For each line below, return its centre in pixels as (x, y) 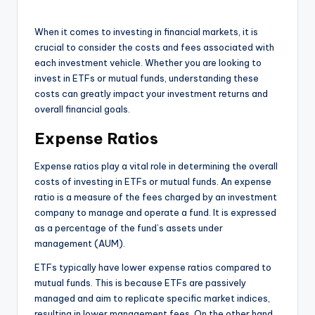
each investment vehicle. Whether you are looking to (148, 63)
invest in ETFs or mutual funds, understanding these (147, 78)
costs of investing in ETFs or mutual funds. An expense (153, 182)
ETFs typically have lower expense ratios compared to (153, 268)
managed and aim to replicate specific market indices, (152, 298)
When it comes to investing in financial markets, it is (146, 32)
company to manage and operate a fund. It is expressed (155, 213)
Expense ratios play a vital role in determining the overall (156, 166)
